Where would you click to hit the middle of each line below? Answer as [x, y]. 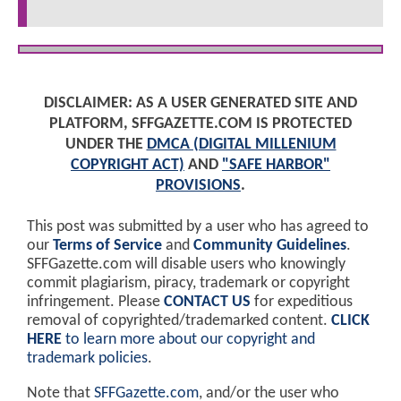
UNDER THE [106, 145]
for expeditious [302, 303]
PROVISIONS [198, 186]
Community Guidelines [270, 246]
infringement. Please [95, 303]
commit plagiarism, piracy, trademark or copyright [188, 284]
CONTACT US [207, 303]
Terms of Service [107, 246]
